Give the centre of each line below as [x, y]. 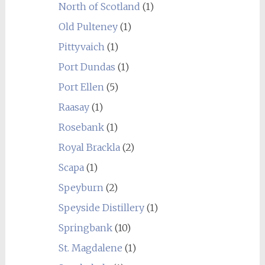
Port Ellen [81, 87]
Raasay [74, 107]
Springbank [85, 228]
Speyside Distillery [101, 208]
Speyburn [81, 188]
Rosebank [81, 127]
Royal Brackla [89, 147]
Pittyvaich [81, 47]
